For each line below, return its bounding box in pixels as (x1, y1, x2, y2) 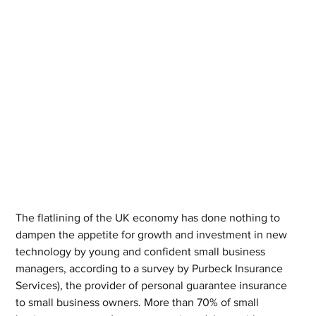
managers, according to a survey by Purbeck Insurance (16, 262, 286, 274)
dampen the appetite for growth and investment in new (16, 229, 291, 241)
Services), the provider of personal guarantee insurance (16, 279, 291, 291)
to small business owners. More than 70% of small (16, 296, 262, 308)
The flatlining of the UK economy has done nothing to (16, 212, 284, 224)
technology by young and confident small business (16, 245, 269, 257)
